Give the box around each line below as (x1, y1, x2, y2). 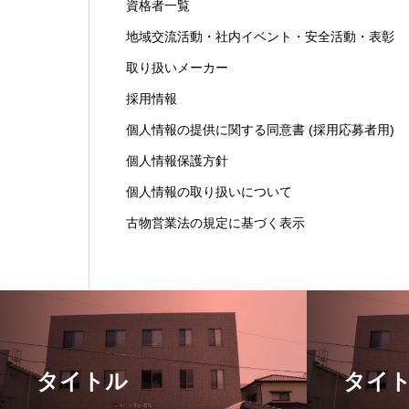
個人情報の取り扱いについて (126, 184, 292, 199)
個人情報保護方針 (126, 153, 228, 168)
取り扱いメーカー (126, 60, 228, 75)
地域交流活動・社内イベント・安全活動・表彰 (126, 29, 394, 44)
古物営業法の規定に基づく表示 (126, 215, 305, 230)
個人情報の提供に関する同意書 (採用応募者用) (126, 122, 394, 137)
